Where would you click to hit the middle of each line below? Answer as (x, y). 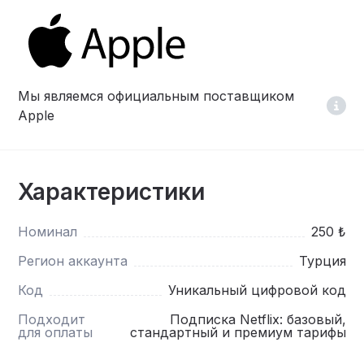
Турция (322, 260)
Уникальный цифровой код (257, 290)
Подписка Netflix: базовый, (258, 319)
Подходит (52, 319)
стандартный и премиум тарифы (238, 332)
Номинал (48, 231)
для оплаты (56, 332)
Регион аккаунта (73, 260)
